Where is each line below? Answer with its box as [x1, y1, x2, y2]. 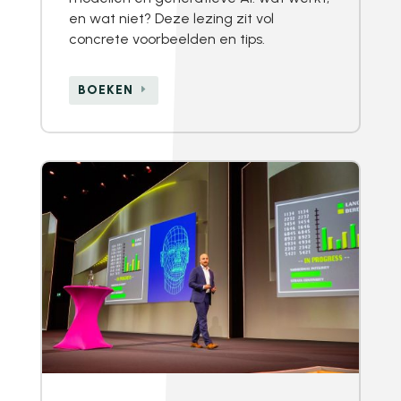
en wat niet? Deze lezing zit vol [68, 10, 274, 28]
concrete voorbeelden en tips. [68, 30, 265, 48]
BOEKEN [77, 82, 133, 98]
